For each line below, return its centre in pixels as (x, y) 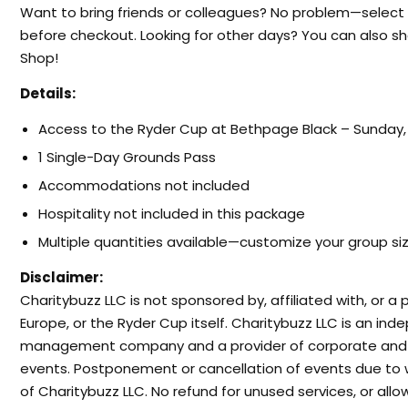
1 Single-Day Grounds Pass (127, 157)
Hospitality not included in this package (172, 213)
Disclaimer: (61, 277)
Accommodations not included (144, 185)
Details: (48, 93)
